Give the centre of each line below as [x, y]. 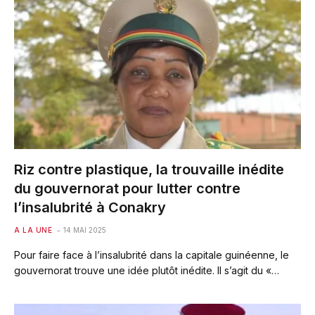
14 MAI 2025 [85, 230]
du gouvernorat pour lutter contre [127, 188]
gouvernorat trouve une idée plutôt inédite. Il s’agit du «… [147, 270]
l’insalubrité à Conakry [90, 207]
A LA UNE [33, 230]
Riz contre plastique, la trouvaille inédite [149, 169]
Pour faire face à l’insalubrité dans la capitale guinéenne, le [152, 255]
